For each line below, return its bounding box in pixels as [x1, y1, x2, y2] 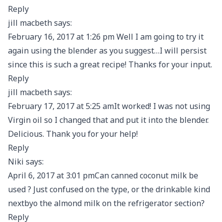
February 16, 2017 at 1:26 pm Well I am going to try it [8, 31, 204, 42]
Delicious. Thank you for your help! [8, 128, 138, 139]
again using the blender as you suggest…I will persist [8, 45, 207, 56]
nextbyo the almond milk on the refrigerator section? [8, 198, 205, 209]
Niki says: [8, 156, 44, 167]
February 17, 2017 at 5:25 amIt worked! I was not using [8, 101, 210, 111]
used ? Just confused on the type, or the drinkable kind [8, 184, 210, 195]
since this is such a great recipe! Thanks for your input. [8, 59, 212, 70]
